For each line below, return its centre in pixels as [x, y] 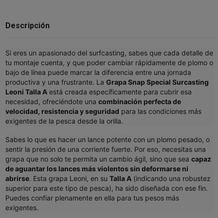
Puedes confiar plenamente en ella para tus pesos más [92, 198]
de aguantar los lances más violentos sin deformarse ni [97, 169]
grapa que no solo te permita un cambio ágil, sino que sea [97, 159]
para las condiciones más [161, 111]
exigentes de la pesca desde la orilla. [64, 121]
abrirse [17, 179]
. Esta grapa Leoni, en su [68, 179]
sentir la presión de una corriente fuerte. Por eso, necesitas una [105, 149]
